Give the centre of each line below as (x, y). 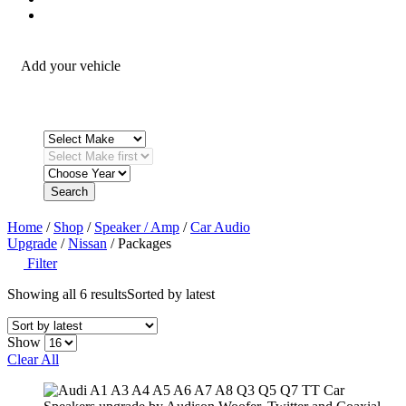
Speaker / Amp (137, 227)
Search (69, 191)
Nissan (87, 243)
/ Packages (139, 243)
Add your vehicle (71, 65)
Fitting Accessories (221, 14)
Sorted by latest (171, 294)
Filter (42, 263)
